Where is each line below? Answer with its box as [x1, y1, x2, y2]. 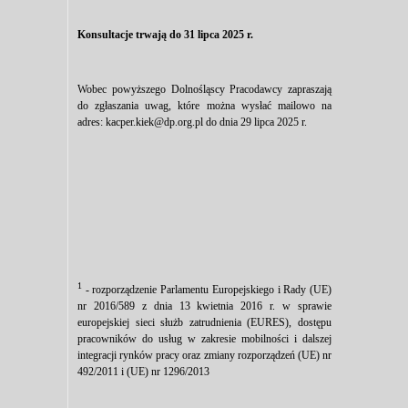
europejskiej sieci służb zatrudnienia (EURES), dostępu [77, 316, 331, 330]
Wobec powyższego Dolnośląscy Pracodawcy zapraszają [77, 83, 331, 97]
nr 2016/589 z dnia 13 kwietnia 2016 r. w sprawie [77, 300, 331, 313]
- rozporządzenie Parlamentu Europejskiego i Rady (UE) [82, 283, 331, 297]
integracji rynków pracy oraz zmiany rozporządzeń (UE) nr [77, 349, 331, 362]
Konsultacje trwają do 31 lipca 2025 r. [77, 28, 253, 42]
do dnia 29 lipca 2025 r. [203, 116, 307, 129]
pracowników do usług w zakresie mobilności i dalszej [77, 332, 331, 346]
